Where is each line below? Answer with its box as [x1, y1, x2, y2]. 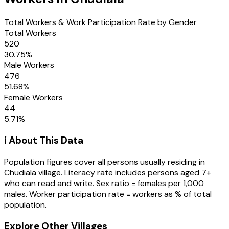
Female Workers [4, 91, 63, 103]
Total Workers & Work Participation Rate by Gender [4, 16, 197, 28]
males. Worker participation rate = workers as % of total [4, 189, 212, 200]
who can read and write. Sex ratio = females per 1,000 [4, 178, 204, 189]
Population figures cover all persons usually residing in [4, 156, 205, 168]
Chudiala [4, 167, 36, 178]
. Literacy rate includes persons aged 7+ [61, 167, 211, 178]
